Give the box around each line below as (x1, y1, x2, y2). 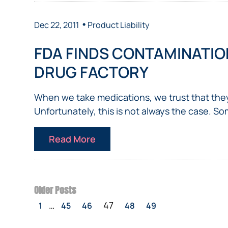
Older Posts (34, 183, 77, 197)
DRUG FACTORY (34, 61, 149, 82)
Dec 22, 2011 (34, 19, 79, 31)
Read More (49, 132, 96, 145)
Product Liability (88, 19, 150, 31)
